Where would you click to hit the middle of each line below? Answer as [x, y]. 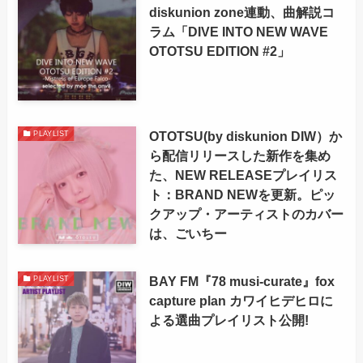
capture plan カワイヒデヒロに [241, 300]
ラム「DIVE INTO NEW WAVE [238, 31]
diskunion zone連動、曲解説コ [241, 12]
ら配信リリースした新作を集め [239, 156]
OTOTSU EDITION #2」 [219, 51]
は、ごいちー [188, 234]
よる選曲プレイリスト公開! [228, 320]
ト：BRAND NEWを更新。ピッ [242, 195]
